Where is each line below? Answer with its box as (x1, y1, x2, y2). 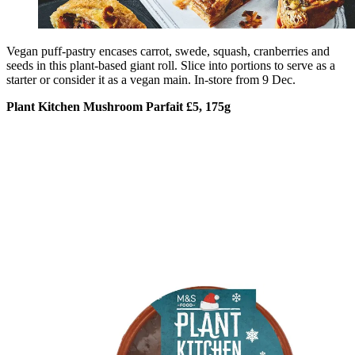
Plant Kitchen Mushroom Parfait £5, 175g (6, 100, 231, 114)
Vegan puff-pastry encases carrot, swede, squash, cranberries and (6, 44, 330, 59)
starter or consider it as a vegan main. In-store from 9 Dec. (6, 73, 296, 87)
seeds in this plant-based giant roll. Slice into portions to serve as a (6, 59, 335, 73)
